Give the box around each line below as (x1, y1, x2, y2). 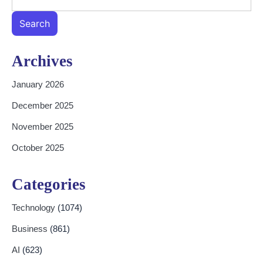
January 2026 (12, 79, 64, 90)
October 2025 (12, 143, 64, 153)
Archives (12, 52, 73, 70)
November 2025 (12, 122, 73, 132)
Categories (12, 175, 86, 193)
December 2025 (12, 100, 73, 111)
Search (19, 17, 50, 29)
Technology (12, 202, 58, 213)
